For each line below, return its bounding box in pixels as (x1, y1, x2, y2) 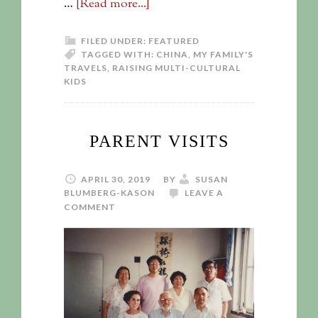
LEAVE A (185, 187, 224, 198)
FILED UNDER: (81, 35, 148, 46)
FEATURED (148, 35, 199, 46)
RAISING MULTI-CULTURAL (112, 62, 241, 73)
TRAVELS (64, 62, 107, 73)
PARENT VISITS (89, 131, 229, 150)
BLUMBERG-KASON (64, 187, 155, 198)
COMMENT (64, 201, 116, 212)
